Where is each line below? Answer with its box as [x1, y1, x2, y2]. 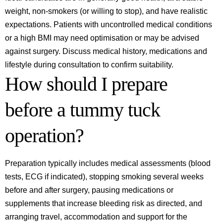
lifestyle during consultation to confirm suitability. [5, 60, 173, 69]
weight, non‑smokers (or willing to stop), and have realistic [5, 7, 208, 15]
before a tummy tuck [5, 99, 160, 121]
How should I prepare [5, 73, 167, 95]
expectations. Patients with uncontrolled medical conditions [5, 20, 212, 29]
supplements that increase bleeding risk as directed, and [5, 199, 202, 208]
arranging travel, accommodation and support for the [5, 213, 187, 221]
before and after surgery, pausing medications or [5, 186, 173, 194]
